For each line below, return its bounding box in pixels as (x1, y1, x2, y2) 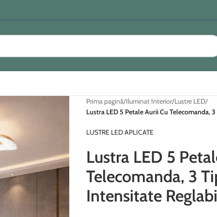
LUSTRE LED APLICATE (86, 128, 154, 137)
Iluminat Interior (125, 97, 172, 106)
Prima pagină (86, 97, 124, 106)
